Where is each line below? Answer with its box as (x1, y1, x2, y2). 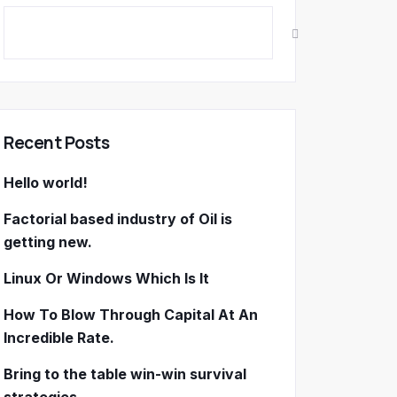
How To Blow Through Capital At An (4, 306, 258, 324)
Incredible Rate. (4, 329, 114, 347)
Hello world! (4, 174, 88, 192)
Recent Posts (4, 131, 109, 155)
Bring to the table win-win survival (4, 365, 246, 384)
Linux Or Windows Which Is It (4, 269, 209, 288)
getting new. (4, 233, 92, 252)
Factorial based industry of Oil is (4, 210, 232, 229)
